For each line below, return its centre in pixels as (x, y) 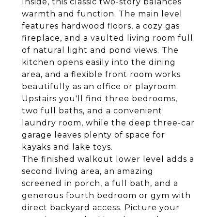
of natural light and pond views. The (100, 50)
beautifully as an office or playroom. (100, 86)
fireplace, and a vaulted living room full (108, 38)
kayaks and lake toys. (67, 147)
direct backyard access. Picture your (101, 208)
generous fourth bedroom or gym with (106, 195)
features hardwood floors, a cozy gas (101, 26)
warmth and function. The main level (102, 14)
